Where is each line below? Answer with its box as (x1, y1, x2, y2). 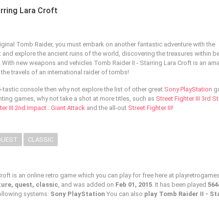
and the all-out (85, 104, 128, 111)
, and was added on (58, 181, 115, 188)
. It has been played (152, 181, 208, 188)
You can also (105, 190, 144, 197)
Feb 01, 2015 (115, 181, 152, 188)
